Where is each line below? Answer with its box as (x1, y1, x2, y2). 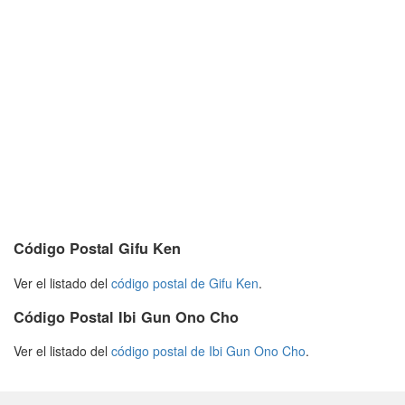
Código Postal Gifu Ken (14, 238, 181, 259)
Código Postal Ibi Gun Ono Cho (14, 306, 239, 327)
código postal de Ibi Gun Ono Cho (111, 342, 306, 361)
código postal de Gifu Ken (111, 273, 259, 292)
